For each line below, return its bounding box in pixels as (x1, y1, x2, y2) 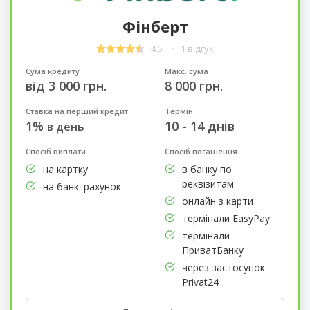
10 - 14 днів (164, 117, 235, 134)
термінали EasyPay (181, 211, 270, 225)
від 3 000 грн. (25, 77, 107, 94)
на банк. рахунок (42, 179, 121, 193)
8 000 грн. (164, 77, 223, 94)
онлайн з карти (181, 194, 253, 208)
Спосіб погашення (164, 145, 237, 156)
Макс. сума (164, 65, 208, 76)
